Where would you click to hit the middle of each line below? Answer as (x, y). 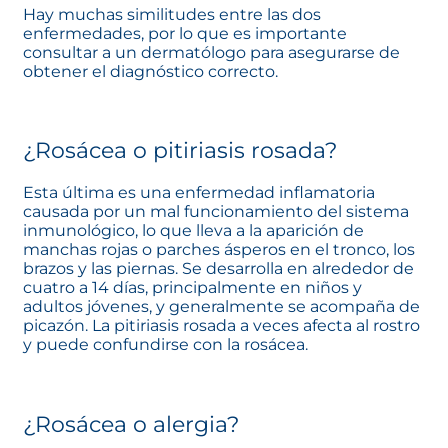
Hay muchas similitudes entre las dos (172, 14)
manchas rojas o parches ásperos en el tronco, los (219, 249)
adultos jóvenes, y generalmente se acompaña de (221, 306)
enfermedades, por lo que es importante (185, 33)
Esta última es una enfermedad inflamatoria (199, 192)
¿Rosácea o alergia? (131, 424)
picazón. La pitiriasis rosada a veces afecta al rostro (221, 325)
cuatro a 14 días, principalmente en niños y (192, 287)
